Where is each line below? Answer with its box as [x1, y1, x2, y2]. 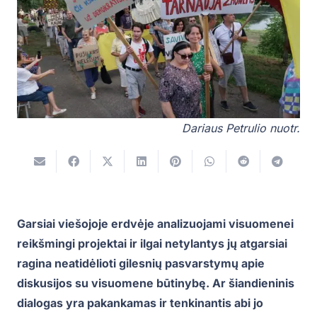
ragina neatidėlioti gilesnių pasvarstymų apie [17, 255, 265, 270]
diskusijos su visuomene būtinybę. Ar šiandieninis [17, 275, 294, 290]
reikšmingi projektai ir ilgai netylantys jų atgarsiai [17, 236, 287, 250]
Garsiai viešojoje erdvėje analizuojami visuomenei [17, 216, 294, 231]
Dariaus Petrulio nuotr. [182, 120, 300, 135]
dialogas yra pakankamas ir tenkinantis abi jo [17, 295, 263, 310]
